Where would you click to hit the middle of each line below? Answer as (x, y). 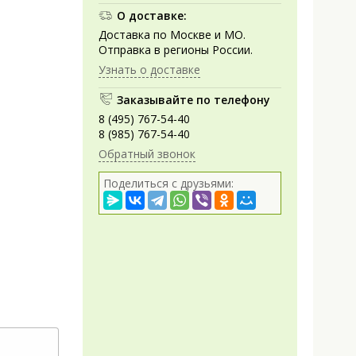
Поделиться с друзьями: (168, 183)
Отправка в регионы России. (176, 49)
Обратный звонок (147, 153)
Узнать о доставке (149, 69)
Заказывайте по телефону (193, 99)
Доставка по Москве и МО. (172, 34)
